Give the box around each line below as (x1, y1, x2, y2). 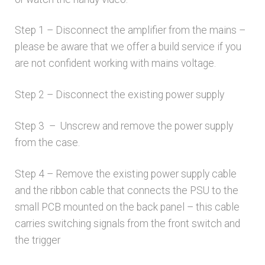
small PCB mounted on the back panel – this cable (14, 201, 240, 214)
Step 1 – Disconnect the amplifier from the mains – (14, 24, 245, 37)
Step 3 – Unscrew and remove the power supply (14, 120, 233, 132)
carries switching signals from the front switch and (14, 218, 240, 230)
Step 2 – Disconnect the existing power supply (14, 89, 224, 101)
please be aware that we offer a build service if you (14, 41, 241, 53)
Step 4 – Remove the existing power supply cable (14, 168, 237, 180)
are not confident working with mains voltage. (14, 57, 216, 70)
